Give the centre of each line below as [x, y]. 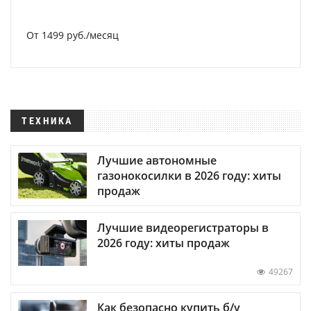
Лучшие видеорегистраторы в [183, 228]
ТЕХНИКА [47, 121]
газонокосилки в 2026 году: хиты [189, 176]
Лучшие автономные [157, 161]
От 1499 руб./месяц [73, 35]
